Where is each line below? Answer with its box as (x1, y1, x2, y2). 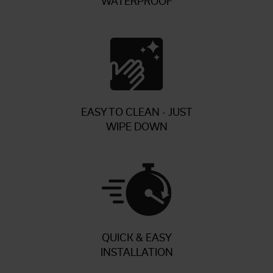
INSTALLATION (100, 246, 173, 258)
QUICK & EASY (101, 232, 172, 244)
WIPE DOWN (105, 121, 168, 133)
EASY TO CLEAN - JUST (80, 106, 193, 118)
